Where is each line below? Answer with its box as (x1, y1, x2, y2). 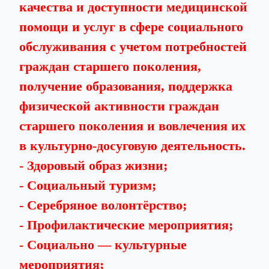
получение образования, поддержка (19, 79, 232, 94)
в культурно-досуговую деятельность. (19, 138, 246, 153)
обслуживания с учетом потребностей (19, 39, 247, 54)
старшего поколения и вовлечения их (19, 118, 246, 133)
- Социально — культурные (19, 237, 187, 252)
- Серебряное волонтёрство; (19, 198, 187, 213)
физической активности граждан (19, 98, 219, 113)
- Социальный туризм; (19, 178, 156, 193)
